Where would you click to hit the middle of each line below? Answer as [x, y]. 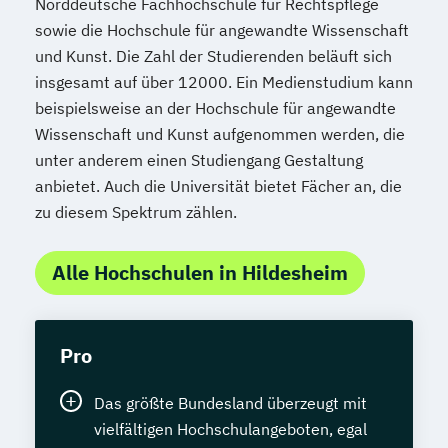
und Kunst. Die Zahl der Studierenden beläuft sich [213, 56]
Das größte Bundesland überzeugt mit [230, 403]
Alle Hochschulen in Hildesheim [200, 273]
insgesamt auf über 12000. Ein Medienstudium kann [224, 82]
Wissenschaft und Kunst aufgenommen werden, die [220, 134]
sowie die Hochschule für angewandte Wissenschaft [222, 30]
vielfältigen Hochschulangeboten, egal [230, 429]
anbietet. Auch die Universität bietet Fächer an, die [218, 186]
